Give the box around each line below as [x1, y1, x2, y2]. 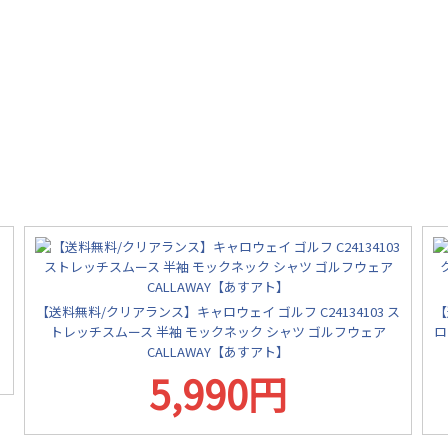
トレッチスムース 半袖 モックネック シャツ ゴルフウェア [50, 321, 386, 341]
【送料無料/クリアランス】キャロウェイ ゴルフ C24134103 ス [36, 301, 400, 321]
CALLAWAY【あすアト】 [147, 341, 289, 361]
